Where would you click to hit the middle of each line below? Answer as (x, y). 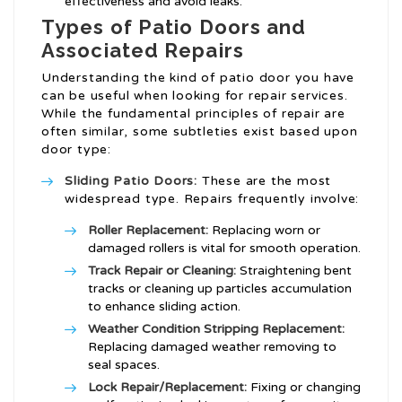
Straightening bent (294, 271)
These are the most (265, 181)
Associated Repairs (143, 51)
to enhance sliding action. (164, 307)
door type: (77, 150)
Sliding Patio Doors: (131, 181)
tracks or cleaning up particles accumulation (220, 289)
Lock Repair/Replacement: (167, 388)
